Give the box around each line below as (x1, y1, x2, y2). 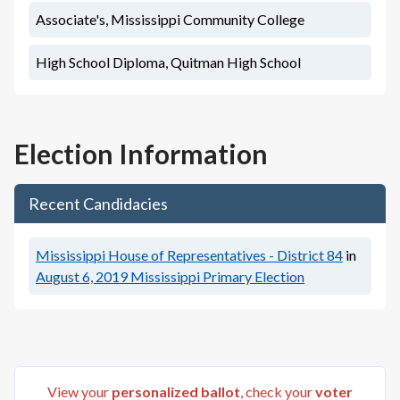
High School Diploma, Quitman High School (36, 53, 301, 71)
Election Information (14, 137, 268, 170)
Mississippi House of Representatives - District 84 (36, 246, 343, 263)
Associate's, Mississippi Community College (36, 10, 304, 28)
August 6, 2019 (36, 267, 128, 285)
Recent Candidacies (29, 193, 168, 213)
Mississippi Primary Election (130, 267, 304, 285)
